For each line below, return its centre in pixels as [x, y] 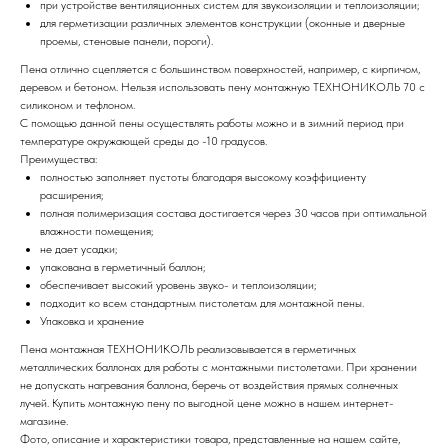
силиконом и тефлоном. [77, 104]
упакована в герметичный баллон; [122, 266]
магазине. [44, 420]
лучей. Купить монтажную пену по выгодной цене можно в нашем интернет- [207, 402]
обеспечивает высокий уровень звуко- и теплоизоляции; [178, 284]
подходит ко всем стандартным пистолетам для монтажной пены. [202, 302]
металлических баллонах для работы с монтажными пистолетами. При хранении [218, 366]
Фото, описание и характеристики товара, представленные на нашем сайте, [210, 438]
